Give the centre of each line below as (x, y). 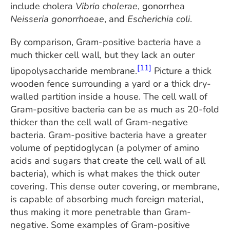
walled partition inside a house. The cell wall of (109, 96)
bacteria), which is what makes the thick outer (105, 173)
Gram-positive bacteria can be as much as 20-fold (115, 109)
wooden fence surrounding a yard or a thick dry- (111, 83)
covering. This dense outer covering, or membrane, (115, 186)
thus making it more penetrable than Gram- (101, 212)
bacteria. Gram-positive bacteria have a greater (108, 135)
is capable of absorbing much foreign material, (107, 199)
